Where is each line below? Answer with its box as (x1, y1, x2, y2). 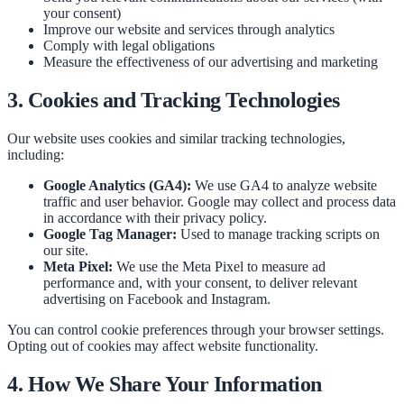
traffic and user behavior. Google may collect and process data (43, 194, 396, 210)
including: (7, 147, 64, 163)
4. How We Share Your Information (7, 372, 322, 397)
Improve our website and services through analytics (43, 22, 335, 38)
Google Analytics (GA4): (43, 178, 191, 194)
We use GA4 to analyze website (191, 178, 377, 194)
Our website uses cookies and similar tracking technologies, (7, 131, 345, 147)
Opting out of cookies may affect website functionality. (7, 338, 318, 354)
